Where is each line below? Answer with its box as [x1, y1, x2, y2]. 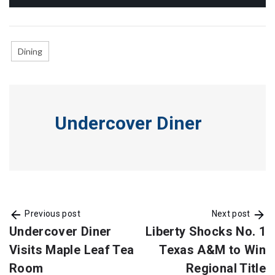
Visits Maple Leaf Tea [9, 242, 134, 257]
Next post [211, 208, 252, 219]
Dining [18, 45, 42, 56]
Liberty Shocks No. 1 [145, 223, 266, 239]
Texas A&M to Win [159, 242, 266, 257]
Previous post [23, 208, 80, 219]
